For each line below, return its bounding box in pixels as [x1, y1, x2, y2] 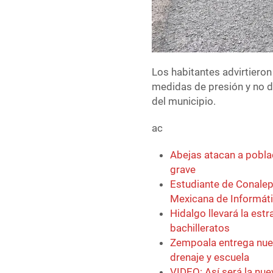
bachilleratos [170, 222, 230, 235]
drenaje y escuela [170, 251, 250, 264]
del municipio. [152, 95, 216, 108]
